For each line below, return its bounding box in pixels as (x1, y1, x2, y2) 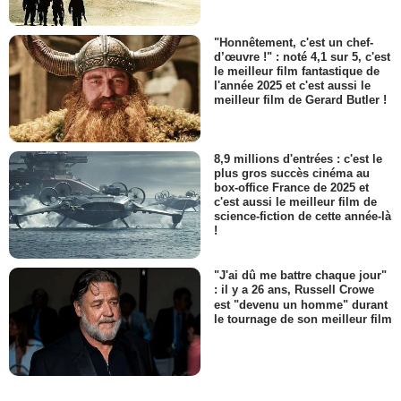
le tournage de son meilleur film (214, 311, 392, 326)
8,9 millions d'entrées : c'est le (214, 152, 382, 166)
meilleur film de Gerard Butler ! (214, 92, 387, 107)
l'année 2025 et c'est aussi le (214, 78, 371, 92)
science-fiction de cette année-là (214, 209, 391, 224)
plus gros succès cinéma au (214, 166, 370, 181)
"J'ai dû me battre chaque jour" (214, 269, 387, 283)
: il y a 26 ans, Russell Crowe (214, 283, 374, 297)
